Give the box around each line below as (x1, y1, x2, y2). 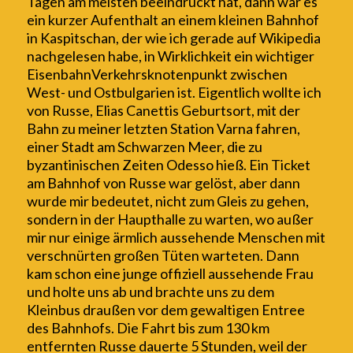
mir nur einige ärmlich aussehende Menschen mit (26, 229, 325, 247)
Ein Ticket (248, 156, 310, 174)
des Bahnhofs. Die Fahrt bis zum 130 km (26, 319, 269, 337)
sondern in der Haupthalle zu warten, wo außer (26, 210, 314, 229)
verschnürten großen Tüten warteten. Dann (26, 247, 299, 265)
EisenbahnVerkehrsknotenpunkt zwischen (26, 65, 288, 84)
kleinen (217, 11, 263, 29)
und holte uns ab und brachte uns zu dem (26, 283, 274, 301)
